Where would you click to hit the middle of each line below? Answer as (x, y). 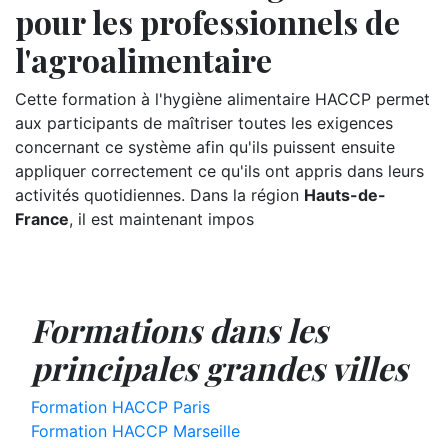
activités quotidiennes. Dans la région (159, 195)
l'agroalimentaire (143, 59)
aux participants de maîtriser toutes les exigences (204, 123)
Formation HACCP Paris (120, 407)
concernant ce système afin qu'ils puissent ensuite (205, 147)
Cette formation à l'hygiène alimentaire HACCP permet (222, 99)
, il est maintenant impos (161, 219)
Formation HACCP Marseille (135, 431)
